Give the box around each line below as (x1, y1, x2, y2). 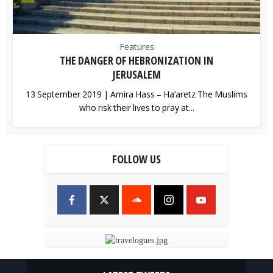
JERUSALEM (112, 66, 161, 82)
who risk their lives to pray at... (79, 101, 194, 113)
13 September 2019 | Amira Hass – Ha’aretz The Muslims (26, 88, 247, 100)
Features (119, 40, 154, 52)
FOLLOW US (112, 151, 161, 166)
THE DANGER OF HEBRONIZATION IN (60, 52, 213, 68)
